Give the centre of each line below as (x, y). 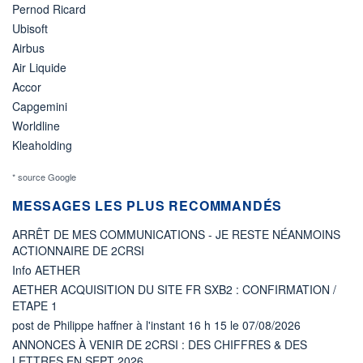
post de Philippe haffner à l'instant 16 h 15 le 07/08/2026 (156, 325)
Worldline (36, 125)
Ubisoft (30, 28)
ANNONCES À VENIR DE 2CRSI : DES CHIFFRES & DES (160, 344)
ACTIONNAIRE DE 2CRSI (78, 250)
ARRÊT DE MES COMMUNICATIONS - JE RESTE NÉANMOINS (176, 234)
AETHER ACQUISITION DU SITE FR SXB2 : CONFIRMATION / (174, 289)
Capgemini (40, 106)
